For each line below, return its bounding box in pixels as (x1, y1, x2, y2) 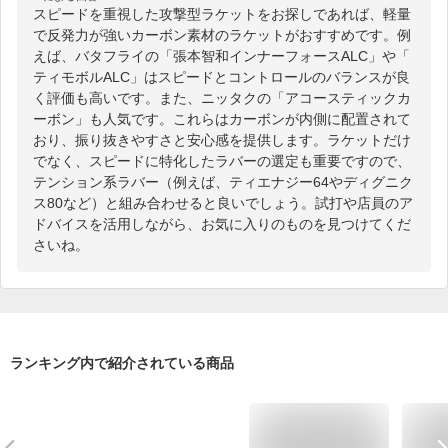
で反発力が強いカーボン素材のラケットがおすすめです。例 (33, 26, 411, 43)
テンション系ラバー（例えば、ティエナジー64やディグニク (33, 173, 413, 190)
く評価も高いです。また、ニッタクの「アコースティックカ (33, 89, 411, 106)
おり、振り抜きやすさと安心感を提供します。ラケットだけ (33, 131, 411, 148)
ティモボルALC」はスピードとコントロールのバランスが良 (33, 68, 410, 85)
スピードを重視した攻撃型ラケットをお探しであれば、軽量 (33, 5, 411, 22)
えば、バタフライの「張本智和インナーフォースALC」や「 (33, 47, 410, 64)
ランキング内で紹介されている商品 (10, 354, 234, 371)
